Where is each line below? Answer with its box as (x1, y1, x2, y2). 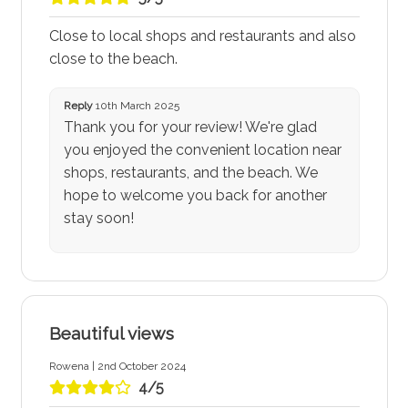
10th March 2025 (92, 99, 179, 113)
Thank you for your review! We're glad (63, 118, 317, 137)
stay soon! (63, 209, 134, 228)
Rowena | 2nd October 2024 (48, 359, 186, 372)
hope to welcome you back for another (63, 187, 327, 205)
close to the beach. (48, 50, 178, 68)
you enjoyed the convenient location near (63, 141, 342, 159)
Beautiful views (48, 322, 174, 343)
